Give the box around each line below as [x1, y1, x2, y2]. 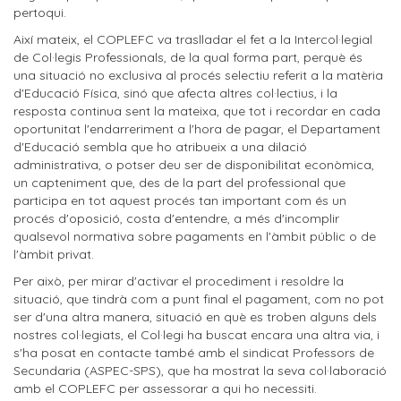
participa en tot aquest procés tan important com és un [13, 192, 346, 209]
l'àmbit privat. [13, 246, 94, 262]
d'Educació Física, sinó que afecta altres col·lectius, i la [13, 85, 337, 101]
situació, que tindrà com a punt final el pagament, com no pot [13, 291, 384, 307]
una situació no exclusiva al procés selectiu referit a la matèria [13, 67, 383, 83]
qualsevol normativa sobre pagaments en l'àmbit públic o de [13, 228, 376, 244]
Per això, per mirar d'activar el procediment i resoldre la [13, 273, 344, 289]
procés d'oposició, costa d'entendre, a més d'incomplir [13, 210, 339, 226]
